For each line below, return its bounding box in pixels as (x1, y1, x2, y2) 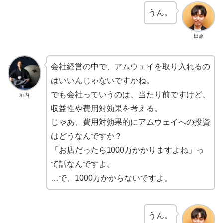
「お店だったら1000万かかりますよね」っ (50, 146, 204, 154)
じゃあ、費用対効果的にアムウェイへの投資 (50, 118, 210, 126)
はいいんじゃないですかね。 (50, 76, 154, 85)
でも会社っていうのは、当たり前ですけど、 (50, 90, 210, 99)
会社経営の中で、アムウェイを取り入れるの (50, 62, 210, 71)
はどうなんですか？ (50, 132, 122, 140)
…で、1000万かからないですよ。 (50, 174, 172, 182)
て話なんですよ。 (50, 160, 114, 168)
